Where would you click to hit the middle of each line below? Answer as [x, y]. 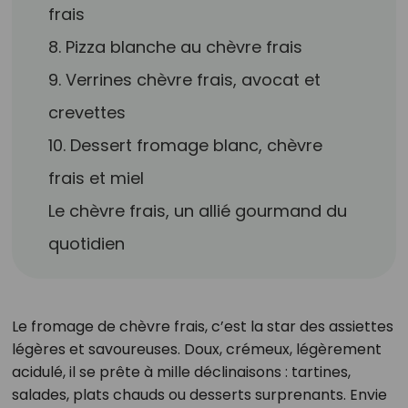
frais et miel [97, 178]
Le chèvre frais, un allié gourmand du [198, 211]
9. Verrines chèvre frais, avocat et [185, 80]
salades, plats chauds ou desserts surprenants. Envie [199, 395]
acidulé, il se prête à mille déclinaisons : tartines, [181, 372]
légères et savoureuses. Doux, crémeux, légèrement [196, 349]
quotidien [87, 244]
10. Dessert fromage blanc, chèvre [186, 145]
